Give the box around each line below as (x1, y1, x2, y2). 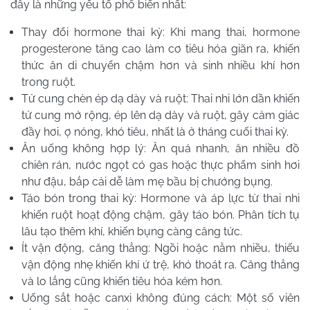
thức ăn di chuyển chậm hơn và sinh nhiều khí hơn (21, 59, 300, 73)
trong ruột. (21, 75, 75, 89)
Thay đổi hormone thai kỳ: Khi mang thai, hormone (21, 26, 300, 39)
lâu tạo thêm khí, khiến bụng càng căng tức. (21, 225, 242, 239)
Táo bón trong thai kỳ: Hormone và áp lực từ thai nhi (21, 192, 300, 206)
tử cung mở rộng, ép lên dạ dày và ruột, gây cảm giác (21, 109, 300, 122)
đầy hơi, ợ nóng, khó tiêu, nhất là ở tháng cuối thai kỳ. (21, 125, 289, 139)
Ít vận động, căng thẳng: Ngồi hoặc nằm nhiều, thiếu (21, 241, 300, 255)
